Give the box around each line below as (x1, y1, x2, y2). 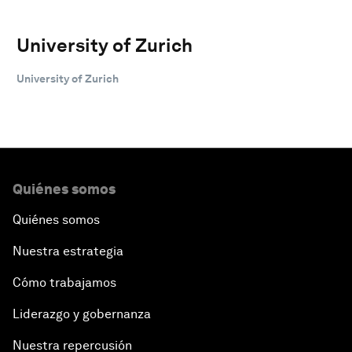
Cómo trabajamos (13, 274, 116, 290)
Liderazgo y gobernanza (13, 306, 151, 321)
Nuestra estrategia (13, 243, 123, 258)
